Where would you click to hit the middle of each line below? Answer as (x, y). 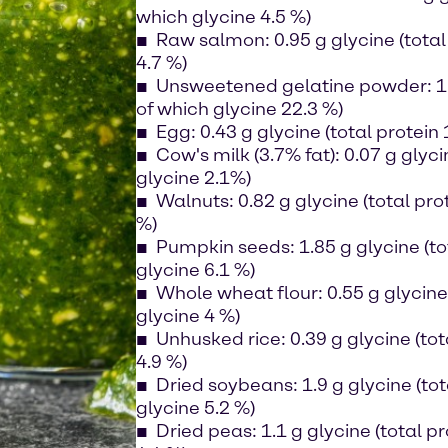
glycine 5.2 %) (195, 408)
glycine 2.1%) (193, 178)
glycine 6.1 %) (195, 270)
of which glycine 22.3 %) (239, 109)
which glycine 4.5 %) (223, 17)
